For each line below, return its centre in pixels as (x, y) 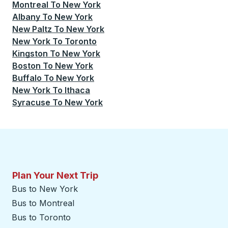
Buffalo (27, 78)
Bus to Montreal (43, 203)
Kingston (30, 53)
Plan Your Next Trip (55, 175)
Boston (26, 66)
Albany (26, 17)
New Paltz (32, 29)
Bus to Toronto (41, 217)
